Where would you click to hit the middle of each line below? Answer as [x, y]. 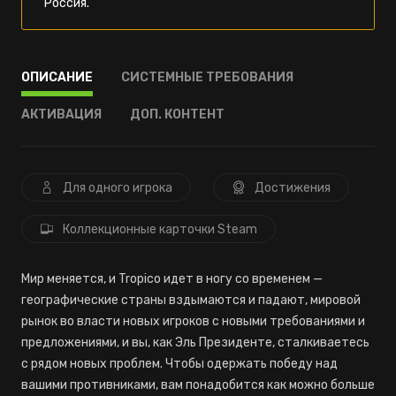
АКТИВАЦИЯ [61, 114]
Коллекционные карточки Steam [160, 229]
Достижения [293, 188]
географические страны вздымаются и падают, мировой [191, 300]
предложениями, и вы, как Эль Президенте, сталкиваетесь [195, 343]
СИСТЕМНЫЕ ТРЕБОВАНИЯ [207, 77]
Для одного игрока [118, 188]
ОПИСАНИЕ [57, 77]
